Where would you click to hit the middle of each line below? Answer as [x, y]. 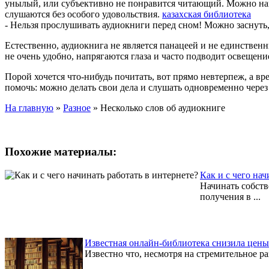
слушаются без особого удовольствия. [83, 14]
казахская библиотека [207, 14]
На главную [29, 108]
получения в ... [230, 196]
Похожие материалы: [61, 152]
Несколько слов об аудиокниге [163, 108]
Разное [77, 108]
